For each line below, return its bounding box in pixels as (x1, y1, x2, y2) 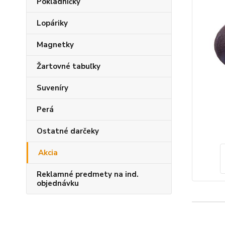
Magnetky (37, 40, 74, 50)
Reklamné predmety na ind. (37, 169, 139, 179)
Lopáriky (37, 18, 68, 28)
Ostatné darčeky (37, 126, 99, 136)
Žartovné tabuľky (37, 61, 100, 71)
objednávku (37, 178, 79, 188)
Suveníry (37, 83, 68, 93)
